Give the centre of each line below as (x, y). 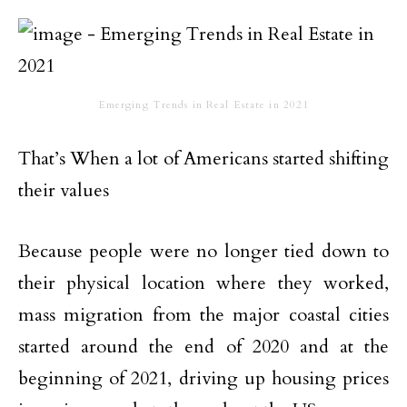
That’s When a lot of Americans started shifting (203, 159)
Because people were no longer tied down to (203, 251)
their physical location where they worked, (203, 283)
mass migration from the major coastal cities (203, 315)
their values (64, 190)
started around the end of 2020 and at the (203, 347)
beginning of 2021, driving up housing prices (203, 378)
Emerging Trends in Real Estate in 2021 (203, 105)
